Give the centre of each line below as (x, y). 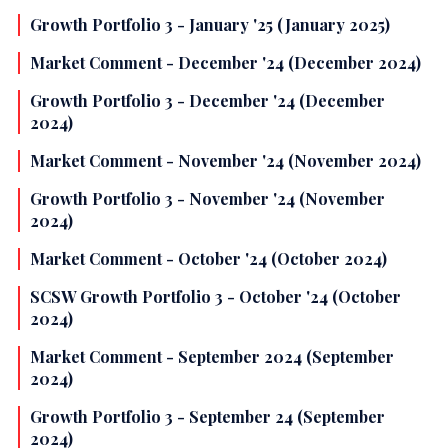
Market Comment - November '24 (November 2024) (225, 161)
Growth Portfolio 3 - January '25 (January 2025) (210, 25)
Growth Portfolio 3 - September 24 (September (207, 417)
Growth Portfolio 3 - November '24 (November (207, 199)
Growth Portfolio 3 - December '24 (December (207, 101)
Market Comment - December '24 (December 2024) (225, 63)
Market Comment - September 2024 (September (212, 357)
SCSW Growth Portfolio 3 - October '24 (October (215, 297)
